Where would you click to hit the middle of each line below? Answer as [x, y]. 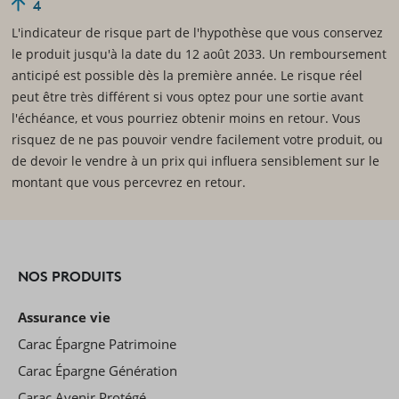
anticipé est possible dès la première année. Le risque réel [187, 75]
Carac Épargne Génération [98, 370]
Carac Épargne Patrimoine [97, 343]
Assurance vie [64, 317]
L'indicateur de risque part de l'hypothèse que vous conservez [197, 32]
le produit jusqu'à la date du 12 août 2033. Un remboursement [199, 53]
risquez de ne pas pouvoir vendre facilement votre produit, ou [197, 139]
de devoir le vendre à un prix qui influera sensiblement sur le [195, 160]
